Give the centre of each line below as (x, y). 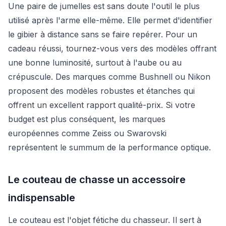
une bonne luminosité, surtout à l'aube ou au (95, 62)
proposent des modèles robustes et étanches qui (101, 91)
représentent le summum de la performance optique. (109, 147)
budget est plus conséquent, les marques (87, 119)
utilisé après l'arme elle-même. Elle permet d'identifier (110, 20)
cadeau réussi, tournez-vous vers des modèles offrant (112, 48)
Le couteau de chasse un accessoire (97, 179)
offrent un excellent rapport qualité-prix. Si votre (102, 105)
